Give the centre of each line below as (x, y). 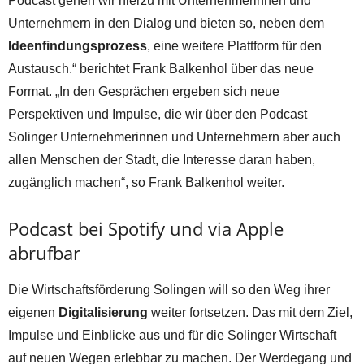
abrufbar (44, 253)
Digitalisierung (103, 313)
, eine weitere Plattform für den (234, 46)
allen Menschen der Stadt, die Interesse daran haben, (162, 160)
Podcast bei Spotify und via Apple (146, 229)
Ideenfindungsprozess (78, 46)
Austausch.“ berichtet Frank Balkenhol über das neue (161, 69)
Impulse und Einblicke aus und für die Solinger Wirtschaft (172, 336)
